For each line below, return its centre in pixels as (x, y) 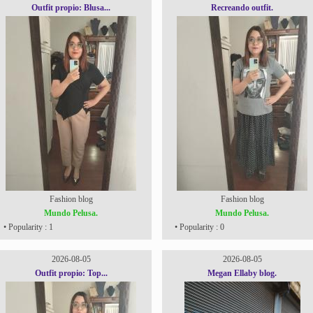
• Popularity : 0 (198, 227)
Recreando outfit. (242, 8)
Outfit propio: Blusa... (71, 8)
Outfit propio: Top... (71, 273)
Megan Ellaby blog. (242, 273)
